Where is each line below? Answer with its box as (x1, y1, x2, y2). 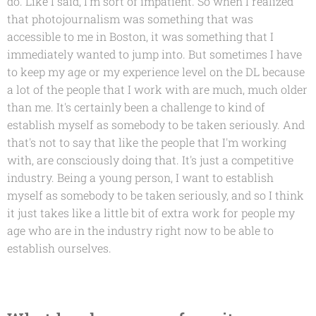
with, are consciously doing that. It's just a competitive (7, 152, 293, 167)
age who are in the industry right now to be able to (7, 222, 274, 238)
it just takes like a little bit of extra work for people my (7, 205, 295, 220)
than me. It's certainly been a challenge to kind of (7, 99, 265, 114)
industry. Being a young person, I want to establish (7, 169, 274, 185)
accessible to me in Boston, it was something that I (7, 28, 274, 44)
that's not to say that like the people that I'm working (7, 134, 286, 150)
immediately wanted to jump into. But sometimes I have (7, 46, 302, 61)
